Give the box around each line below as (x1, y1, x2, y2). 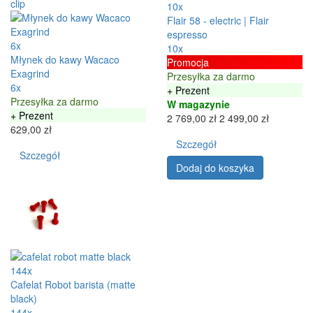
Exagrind (10, 66, 50, 80)
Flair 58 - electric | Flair (167, 13, 269, 27)
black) (10, 291, 37, 305)
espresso (167, 27, 208, 41)
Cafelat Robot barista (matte (10, 277, 136, 291)
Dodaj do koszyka (176, 160, 254, 175)
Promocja (167, 54, 209, 69)
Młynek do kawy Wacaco (10, 52, 119, 66)
